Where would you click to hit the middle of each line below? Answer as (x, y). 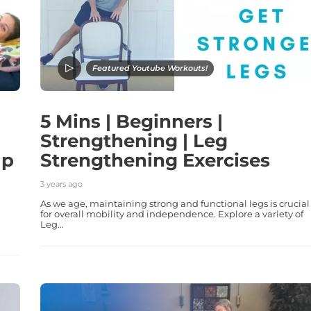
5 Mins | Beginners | (131, 121)
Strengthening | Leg (134, 141)
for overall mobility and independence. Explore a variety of (171, 213)
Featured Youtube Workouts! (150, 68)
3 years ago (61, 184)
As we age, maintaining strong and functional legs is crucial (175, 203)
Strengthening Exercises (155, 160)
